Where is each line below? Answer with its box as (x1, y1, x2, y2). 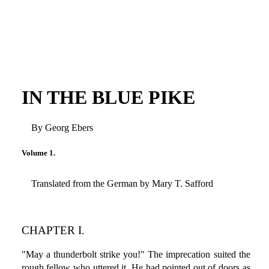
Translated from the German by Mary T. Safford (31, 178, 213, 189)
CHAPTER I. (21, 223, 85, 237)
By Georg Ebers (31, 122, 93, 133)
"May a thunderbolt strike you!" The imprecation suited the (21, 249, 250, 260)
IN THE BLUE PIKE (21, 86, 195, 108)
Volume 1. (21, 148, 55, 157)
